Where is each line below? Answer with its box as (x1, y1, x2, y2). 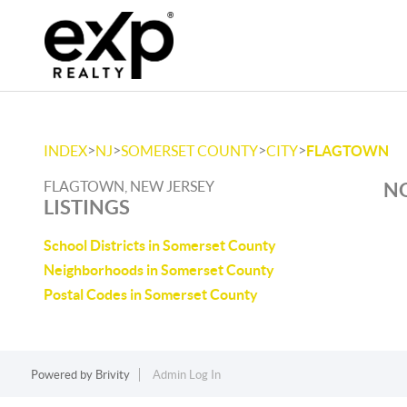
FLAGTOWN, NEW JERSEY (44, 178, 214, 194)
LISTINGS (44, 195, 130, 218)
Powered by (30, 368, 95, 382)
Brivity (94, 368, 130, 382)
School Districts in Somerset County (44, 237, 276, 253)
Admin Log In (152, 368, 221, 382)
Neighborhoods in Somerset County (44, 262, 274, 278)
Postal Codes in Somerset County (44, 286, 258, 303)
